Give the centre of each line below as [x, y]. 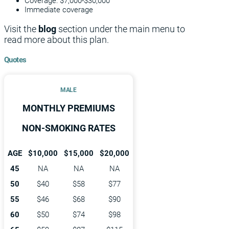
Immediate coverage [59, 10]
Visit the [21, 29]
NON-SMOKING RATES [68, 128]
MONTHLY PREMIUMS [68, 108]
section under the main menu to [122, 29]
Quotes [15, 60]
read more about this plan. [56, 40]
